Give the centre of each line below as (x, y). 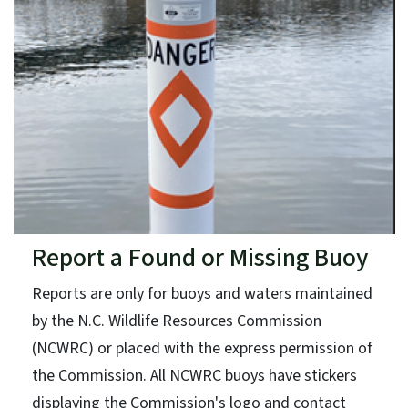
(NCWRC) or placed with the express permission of (202, 348)
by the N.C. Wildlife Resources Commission (176, 321)
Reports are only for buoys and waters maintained (202, 293)
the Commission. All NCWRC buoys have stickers (194, 375)
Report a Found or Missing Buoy (199, 257)
